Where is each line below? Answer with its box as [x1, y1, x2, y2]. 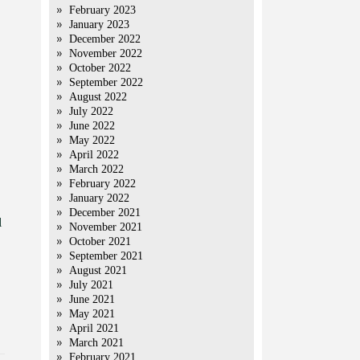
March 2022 [69, 163, 124, 175]
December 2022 [69, 33, 141, 45]
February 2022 [69, 178, 136, 190]
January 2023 [69, 18, 129, 31]
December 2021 [69, 207, 141, 219]
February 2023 [69, 4, 136, 16]
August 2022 [69, 91, 127, 103]
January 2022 [69, 192, 129, 204]
